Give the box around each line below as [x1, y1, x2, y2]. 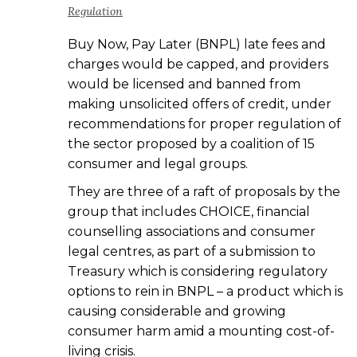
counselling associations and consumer [68, 224, 316, 240]
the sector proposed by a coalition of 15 [68, 136, 315, 152]
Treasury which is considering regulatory [68, 264, 328, 280]
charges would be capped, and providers [68, 57, 328, 73]
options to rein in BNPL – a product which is [68, 284, 343, 300]
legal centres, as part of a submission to [68, 244, 316, 260]
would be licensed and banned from [68, 76, 300, 92]
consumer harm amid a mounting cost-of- [68, 324, 335, 339]
